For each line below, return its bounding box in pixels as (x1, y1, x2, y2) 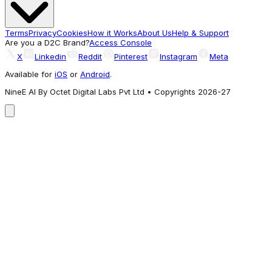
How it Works (87, 27, 137, 38)
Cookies (56, 27, 87, 38)
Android (80, 69, 110, 79)
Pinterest (114, 51, 148, 61)
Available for (5, 69, 55, 79)
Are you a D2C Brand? (5, 37, 89, 47)
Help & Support (172, 27, 229, 38)
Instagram (160, 51, 197, 61)
